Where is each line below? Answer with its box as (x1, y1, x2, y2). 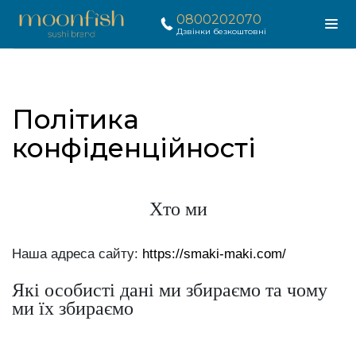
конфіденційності (12, 131, 256, 164)
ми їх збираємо (12, 297, 133, 319)
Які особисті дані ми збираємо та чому (12, 279, 327, 300)
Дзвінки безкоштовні (176, 26, 266, 37)
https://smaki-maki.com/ (142, 246, 286, 261)
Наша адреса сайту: (12, 246, 142, 261)
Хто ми (149, 198, 207, 219)
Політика (12, 103, 139, 135)
